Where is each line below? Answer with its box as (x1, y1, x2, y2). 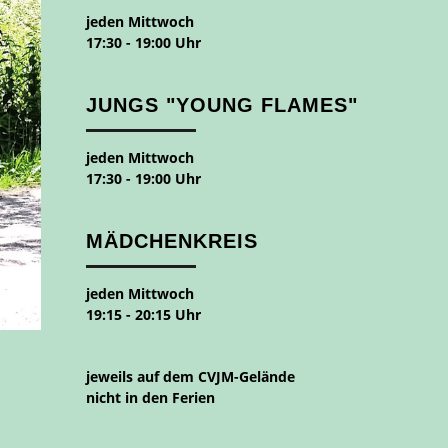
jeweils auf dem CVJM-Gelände (86, 366, 295, 386)
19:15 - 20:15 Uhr (86, 304, 201, 324)
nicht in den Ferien (86, 387, 215, 407)
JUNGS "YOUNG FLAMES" (86, 93, 358, 116)
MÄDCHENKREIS (86, 229, 258, 252)
